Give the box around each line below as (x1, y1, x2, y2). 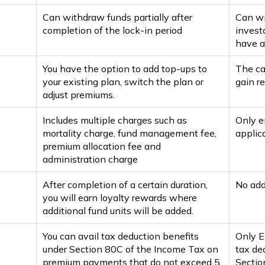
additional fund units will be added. (43, 204, 194, 216)
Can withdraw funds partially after (43, 11, 193, 23)
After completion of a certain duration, (43, 178, 208, 190)
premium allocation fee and (43, 140, 161, 152)
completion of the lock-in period (43, 24, 183, 36)
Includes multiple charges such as (43, 114, 188, 126)
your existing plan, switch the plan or (43, 75, 204, 88)
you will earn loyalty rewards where (43, 191, 198, 203)
